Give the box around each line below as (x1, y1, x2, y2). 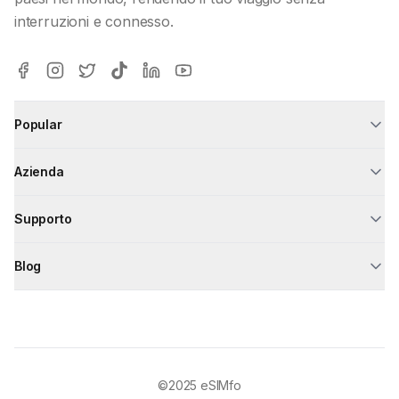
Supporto (14, 211, 72, 227)
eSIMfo (199, 377, 241, 393)
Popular (14, 117, 62, 133)
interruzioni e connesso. (14, 12, 174, 30)
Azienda (14, 164, 64, 180)
